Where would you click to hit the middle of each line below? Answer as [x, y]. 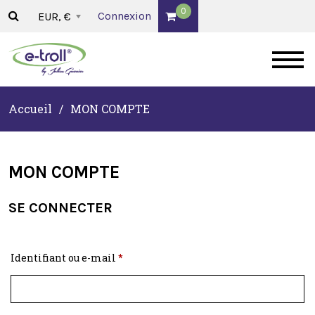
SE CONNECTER [60, 208]
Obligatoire [150, 257]
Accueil [30, 109]
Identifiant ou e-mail [64, 258]
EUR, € [55, 17]
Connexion [125, 16]
